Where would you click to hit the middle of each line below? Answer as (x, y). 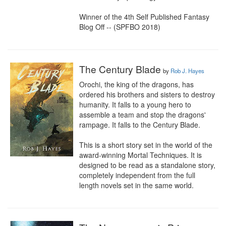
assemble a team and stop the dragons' (143, 115)
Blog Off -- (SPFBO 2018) (120, 27)
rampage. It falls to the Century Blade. (140, 125)
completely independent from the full (137, 175)
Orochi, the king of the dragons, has (136, 84)
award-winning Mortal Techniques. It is (140, 155)
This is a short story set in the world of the (146, 145)
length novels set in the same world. (136, 185)
